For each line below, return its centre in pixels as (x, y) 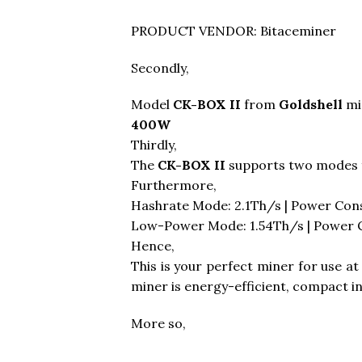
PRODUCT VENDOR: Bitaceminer (234, 30)
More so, (158, 324)
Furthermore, (174, 185)
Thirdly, (154, 145)
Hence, (153, 246)
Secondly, (160, 67)
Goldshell (312, 105)
